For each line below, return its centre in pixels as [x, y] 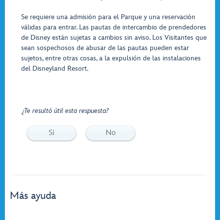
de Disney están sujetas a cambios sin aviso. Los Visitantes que [114, 38]
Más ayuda [33, 196]
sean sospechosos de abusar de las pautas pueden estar [105, 48]
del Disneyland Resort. [55, 69]
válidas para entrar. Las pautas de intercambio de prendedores [114, 27]
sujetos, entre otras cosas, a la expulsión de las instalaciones [111, 58]
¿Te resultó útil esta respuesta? [65, 111]
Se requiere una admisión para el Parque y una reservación [108, 17]
